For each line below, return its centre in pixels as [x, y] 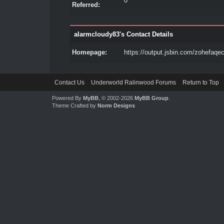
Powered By [67, 98]
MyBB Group [151, 98]
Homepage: [89, 52]
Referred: [86, 5]
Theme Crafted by [74, 105]
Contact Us [69, 82]
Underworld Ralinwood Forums [133, 82]
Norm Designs [116, 105]
